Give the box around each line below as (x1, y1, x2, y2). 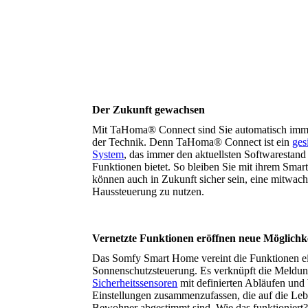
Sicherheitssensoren (92, 277, 178, 289)
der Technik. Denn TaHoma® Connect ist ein (92, 136, 293, 148)
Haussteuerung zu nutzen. (92, 186, 205, 198)
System (92, 148, 124, 161)
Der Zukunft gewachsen (92, 103, 206, 115)
